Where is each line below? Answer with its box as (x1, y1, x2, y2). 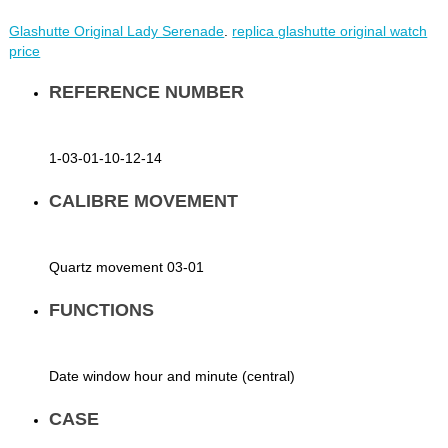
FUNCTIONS (49, 300, 155, 321)
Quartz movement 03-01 (49, 259, 205, 276)
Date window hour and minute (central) (49, 368, 296, 385)
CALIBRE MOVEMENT (49, 191, 239, 212)
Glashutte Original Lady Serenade (9, 23, 225, 40)
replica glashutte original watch (232, 23, 428, 40)
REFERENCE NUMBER (49, 82, 245, 103)
